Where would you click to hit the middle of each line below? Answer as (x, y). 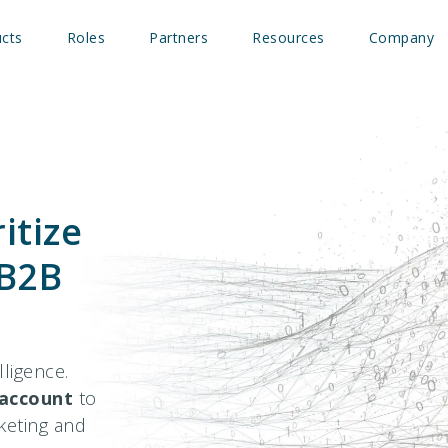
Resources (288, 37)
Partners (179, 37)
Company (401, 37)
